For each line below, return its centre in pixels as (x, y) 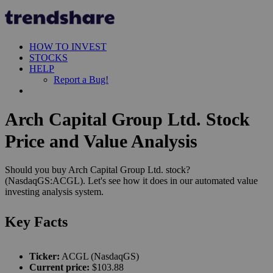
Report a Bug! (81, 80)
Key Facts (36, 222)
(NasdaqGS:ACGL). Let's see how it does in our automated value (131, 181)
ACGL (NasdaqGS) (99, 257)
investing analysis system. (54, 192)
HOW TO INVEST (68, 47)
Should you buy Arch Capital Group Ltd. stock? (97, 170)
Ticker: (44, 257)
